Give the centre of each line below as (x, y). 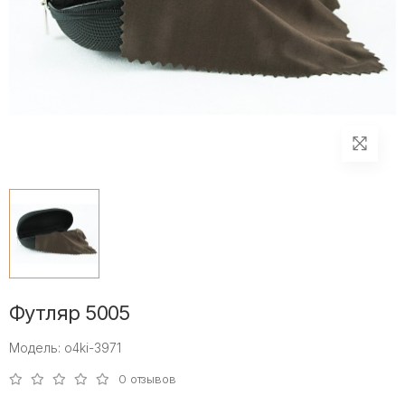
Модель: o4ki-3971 (65, 348)
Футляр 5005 (70, 313)
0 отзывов (147, 379)
